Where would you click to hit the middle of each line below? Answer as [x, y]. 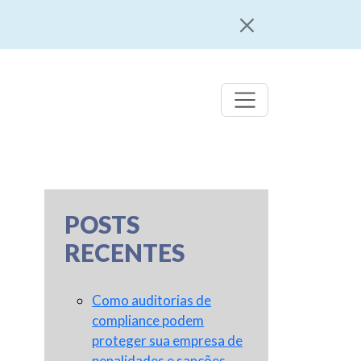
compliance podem [148, 321]
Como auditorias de [152, 301]
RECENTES [125, 252]
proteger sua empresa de [168, 341]
